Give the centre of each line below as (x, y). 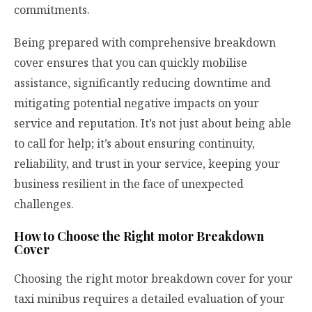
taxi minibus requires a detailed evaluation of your (149, 299)
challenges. (44, 204)
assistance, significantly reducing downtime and (142, 83)
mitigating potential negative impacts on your (136, 103)
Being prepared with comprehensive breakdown (145, 42)
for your (269, 279)
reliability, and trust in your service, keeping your (147, 163)
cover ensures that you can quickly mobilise (131, 62)
